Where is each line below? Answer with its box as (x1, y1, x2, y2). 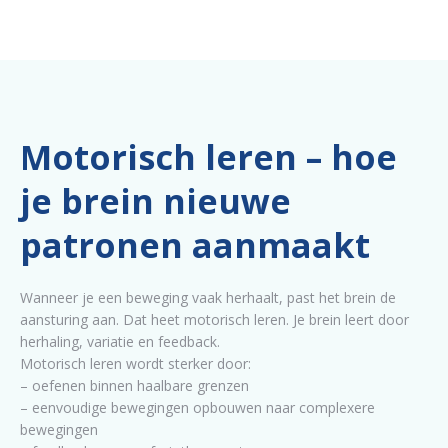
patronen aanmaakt (20, 222, 370, 269)
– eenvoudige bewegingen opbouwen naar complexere (20, 398, 375, 418)
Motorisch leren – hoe (20, 134, 397, 181)
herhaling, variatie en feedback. (20, 332, 220, 352)
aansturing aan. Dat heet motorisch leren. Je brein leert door (20, 310, 409, 330)
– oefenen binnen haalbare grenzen (20, 376, 249, 396)
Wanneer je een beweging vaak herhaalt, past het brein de (20, 288, 396, 308)
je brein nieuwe (20, 178, 291, 225)
